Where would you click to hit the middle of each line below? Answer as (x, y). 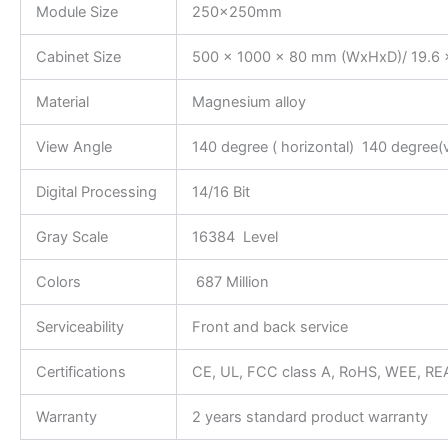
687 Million (230, 281)
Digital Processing (96, 191)
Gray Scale (71, 236)
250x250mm (236, 11)
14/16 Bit (220, 191)
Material (62, 101)
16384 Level (234, 236)
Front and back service (269, 326)
